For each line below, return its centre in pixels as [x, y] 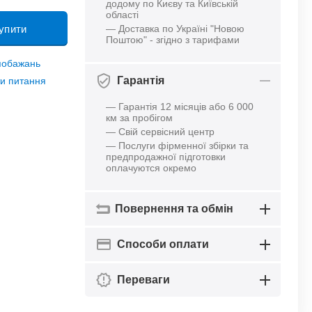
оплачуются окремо [151, 168]
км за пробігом [141, 118]
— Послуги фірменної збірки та [178, 146]
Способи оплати [163, 244]
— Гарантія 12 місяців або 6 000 [180, 107]
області [123, 15]
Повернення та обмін [174, 209]
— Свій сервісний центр [161, 132]
